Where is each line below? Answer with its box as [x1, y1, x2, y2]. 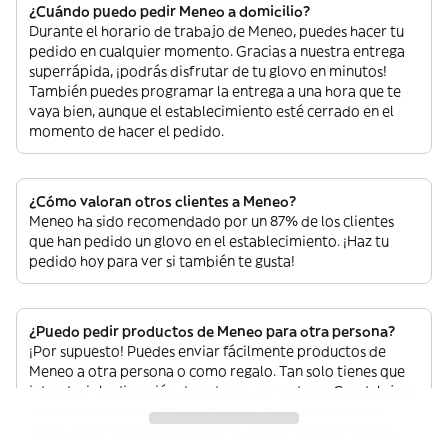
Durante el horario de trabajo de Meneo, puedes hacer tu [29, 22, 404, 40]
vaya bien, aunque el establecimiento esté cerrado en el [29, 102, 394, 120]
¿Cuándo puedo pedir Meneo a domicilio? [29, 2, 310, 20]
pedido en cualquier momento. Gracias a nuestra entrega [29, 42, 405, 60]
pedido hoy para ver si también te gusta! [29, 252, 295, 270]
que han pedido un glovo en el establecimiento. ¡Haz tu [29, 232, 389, 250]
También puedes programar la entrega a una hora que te [29, 82, 401, 100]
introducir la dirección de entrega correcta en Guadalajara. [29, 382, 419, 400]
